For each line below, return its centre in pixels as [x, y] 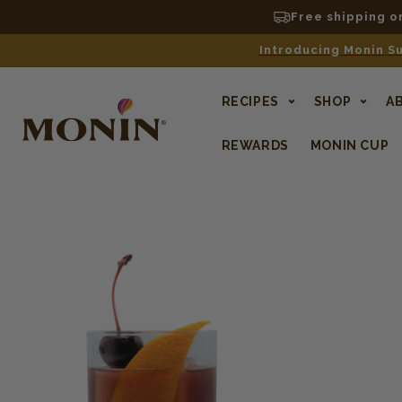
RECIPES [250, 102]
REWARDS [255, 146]
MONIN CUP [350, 146]
